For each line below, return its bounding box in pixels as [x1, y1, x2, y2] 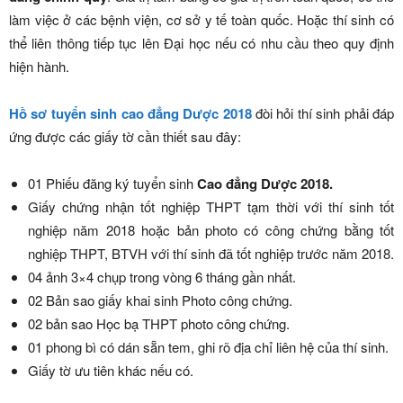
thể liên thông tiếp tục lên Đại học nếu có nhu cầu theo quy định [9, 32, 394, 52]
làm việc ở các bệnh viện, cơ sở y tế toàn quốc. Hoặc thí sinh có [9, 9, 394, 29]
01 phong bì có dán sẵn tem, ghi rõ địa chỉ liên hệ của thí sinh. [28, 336, 389, 356]
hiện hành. [9, 56, 69, 76]
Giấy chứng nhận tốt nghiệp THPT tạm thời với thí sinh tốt [28, 196, 394, 216]
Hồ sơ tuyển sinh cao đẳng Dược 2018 [9, 103, 252, 123]
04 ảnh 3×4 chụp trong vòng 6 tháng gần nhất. [28, 266, 296, 286]
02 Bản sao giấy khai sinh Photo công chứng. [28, 290, 292, 309]
